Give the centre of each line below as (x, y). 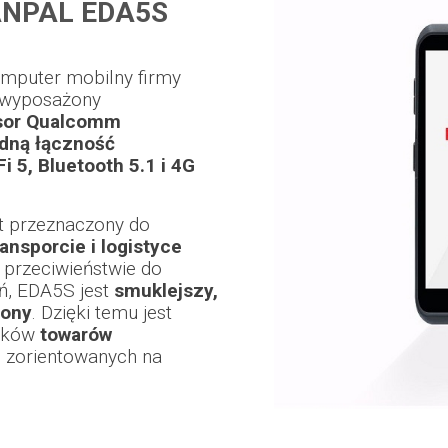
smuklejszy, (166, 291)
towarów (76, 335)
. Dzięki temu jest (102, 313)
